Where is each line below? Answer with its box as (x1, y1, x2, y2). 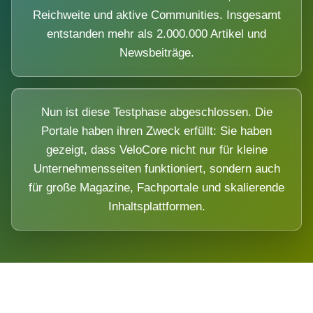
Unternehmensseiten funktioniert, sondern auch (33, 162, 280, 176)
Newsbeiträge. (119, 46, 194, 60)
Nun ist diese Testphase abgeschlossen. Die (41, 105, 272, 119)
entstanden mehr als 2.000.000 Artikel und (47, 27, 266, 41)
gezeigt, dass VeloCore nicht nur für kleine (45, 143, 268, 157)
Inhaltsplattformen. (108, 200, 205, 214)
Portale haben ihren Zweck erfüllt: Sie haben (41, 124, 272, 138)
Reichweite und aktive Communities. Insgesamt (32, 8, 281, 22)
